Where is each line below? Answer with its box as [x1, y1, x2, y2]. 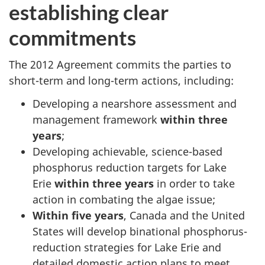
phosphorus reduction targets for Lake [33, 160, 227, 174]
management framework [33, 112, 160, 127]
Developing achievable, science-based [33, 144, 222, 159]
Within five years [33, 208, 124, 222]
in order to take [154, 176, 235, 190]
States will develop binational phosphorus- [33, 224, 247, 238]
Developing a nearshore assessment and [33, 96, 237, 111]
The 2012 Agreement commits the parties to [9, 57, 231, 72]
